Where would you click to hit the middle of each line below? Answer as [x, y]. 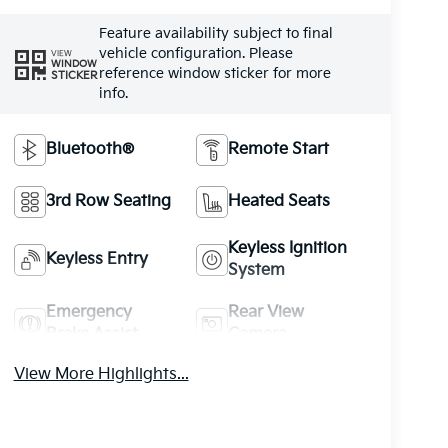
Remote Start [279, 150]
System [257, 271]
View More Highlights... [101, 375]
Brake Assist [91, 335]
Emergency [88, 313]
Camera [258, 335]
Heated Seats [279, 202]
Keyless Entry [96, 260]
